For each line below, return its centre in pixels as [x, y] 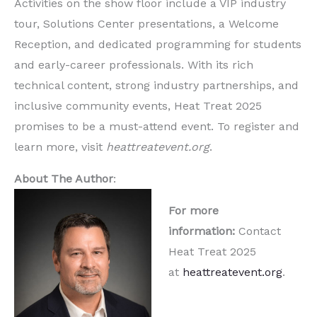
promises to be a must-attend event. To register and [157, 127]
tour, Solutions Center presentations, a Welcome [146, 24]
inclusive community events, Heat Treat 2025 [138, 106]
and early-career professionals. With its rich [134, 65]
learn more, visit [60, 147]
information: [203, 231]
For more [194, 211]
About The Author [64, 179]
